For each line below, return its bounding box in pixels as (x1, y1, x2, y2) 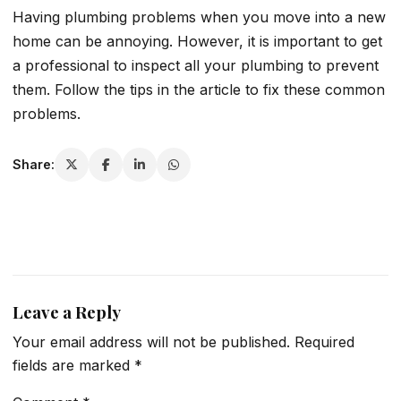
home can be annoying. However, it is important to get (13, 31, 382, 50)
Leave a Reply (13, 300, 121, 323)
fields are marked (13, 356, 134, 375)
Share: (13, 157, 55, 173)
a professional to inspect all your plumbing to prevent (13, 55, 379, 74)
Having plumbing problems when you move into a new (13, 7, 386, 26)
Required (294, 333, 354, 352)
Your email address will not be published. (13, 333, 290, 352)
